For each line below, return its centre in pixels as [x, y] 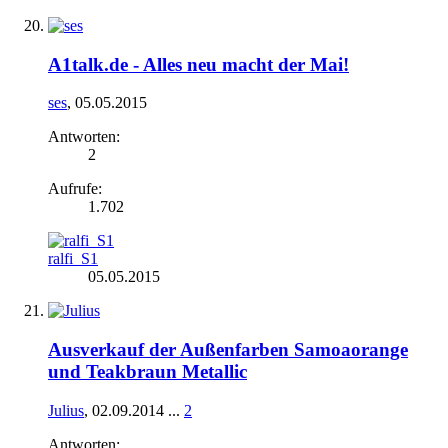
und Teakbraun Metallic [147, 371]
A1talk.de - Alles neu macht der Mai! [198, 64]
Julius [66, 410]
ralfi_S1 [73, 259]
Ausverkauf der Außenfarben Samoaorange [228, 349]
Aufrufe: [75, 189]
